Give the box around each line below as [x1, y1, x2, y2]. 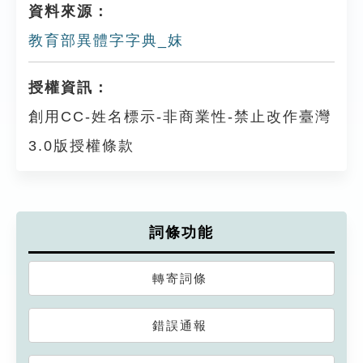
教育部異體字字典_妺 [28, 32, 184, 49]
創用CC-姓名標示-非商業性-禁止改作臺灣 [28, 109, 331, 125]
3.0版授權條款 [28, 138, 135, 154]
